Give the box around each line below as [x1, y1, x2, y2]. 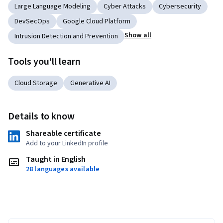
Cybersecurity [159, 1, 201, 11]
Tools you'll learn [8, 54, 81, 69]
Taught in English [26, 153, 86, 165]
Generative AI [70, 78, 111, 88]
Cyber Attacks [104, 1, 146, 11]
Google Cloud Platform [63, 16, 130, 26]
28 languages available [26, 164, 100, 174]
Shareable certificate [26, 127, 101, 139]
